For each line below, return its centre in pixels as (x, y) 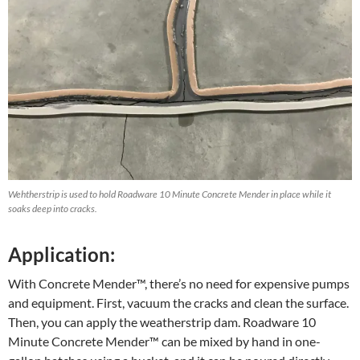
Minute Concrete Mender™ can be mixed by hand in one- (164, 341)
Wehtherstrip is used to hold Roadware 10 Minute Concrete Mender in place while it (170, 194)
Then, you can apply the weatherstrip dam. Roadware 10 (162, 321)
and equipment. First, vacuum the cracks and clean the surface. (178, 302)
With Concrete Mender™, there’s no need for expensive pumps (179, 283)
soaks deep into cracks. (53, 208)
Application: (61, 254)
